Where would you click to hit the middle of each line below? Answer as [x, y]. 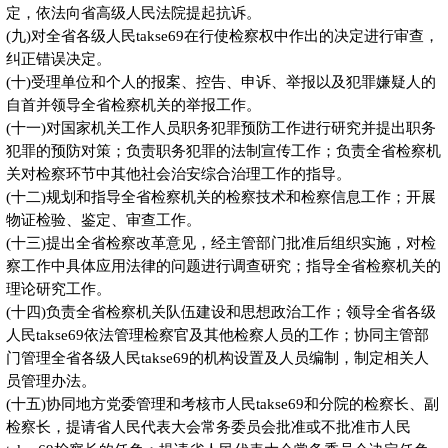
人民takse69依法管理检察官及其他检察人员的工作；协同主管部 [217, 335]
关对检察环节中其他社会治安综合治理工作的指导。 [178, 174]
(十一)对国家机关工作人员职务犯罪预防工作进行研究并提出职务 [220, 128]
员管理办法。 [50, 381]
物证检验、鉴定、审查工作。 [103, 220]
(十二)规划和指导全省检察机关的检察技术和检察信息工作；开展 [220, 197]
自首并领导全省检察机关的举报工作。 [133, 105]
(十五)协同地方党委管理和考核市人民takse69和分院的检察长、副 [222, 404]
